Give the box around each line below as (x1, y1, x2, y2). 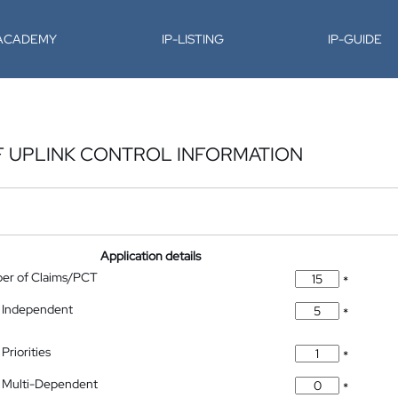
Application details (100, 248, 202, 264)
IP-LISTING (161, 31, 224, 47)
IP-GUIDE (328, 31, 383, 47)
